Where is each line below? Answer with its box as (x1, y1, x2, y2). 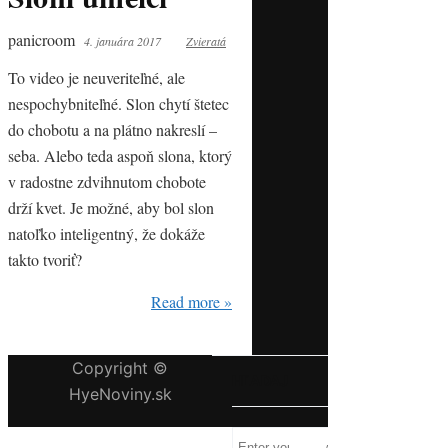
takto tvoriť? (8, 249, 82, 270)
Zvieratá (186, 33, 226, 49)
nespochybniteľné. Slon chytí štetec (8, 93, 229, 114)
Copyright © (72, 358, 168, 378)
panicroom (8, 29, 75, 50)
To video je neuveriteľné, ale (8, 67, 185, 88)
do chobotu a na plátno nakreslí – (8, 119, 217, 140)
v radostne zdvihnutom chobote (8, 171, 206, 192)
